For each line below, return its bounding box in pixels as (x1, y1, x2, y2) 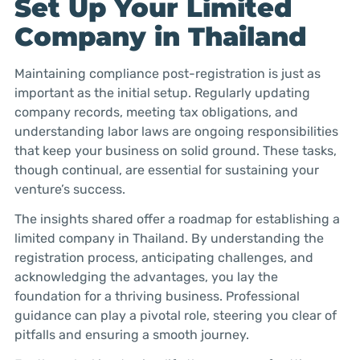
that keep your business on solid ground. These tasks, (14, 142, 337, 158)
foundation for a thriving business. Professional (14, 288, 300, 304)
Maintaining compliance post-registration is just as (14, 65, 321, 81)
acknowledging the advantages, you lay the (14, 268, 278, 284)
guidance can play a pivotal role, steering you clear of (14, 307, 337, 323)
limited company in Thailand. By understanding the (14, 230, 324, 246)
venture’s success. (14, 181, 125, 197)
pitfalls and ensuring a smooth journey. (14, 326, 249, 342)
